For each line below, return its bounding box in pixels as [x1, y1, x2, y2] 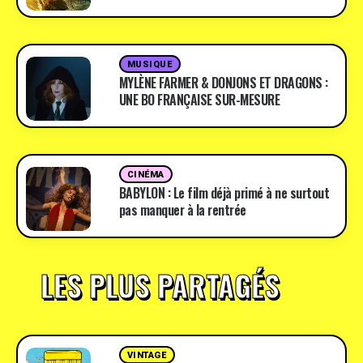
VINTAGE [126, 350, 167, 361]
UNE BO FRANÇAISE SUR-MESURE [118, 90, 280, 109]
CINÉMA [126, 169, 164, 180]
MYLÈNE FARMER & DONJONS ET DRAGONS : [118, 73, 328, 92]
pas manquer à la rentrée [118, 200, 246, 220]
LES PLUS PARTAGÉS [41, 263, 280, 306]
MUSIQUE [126, 59, 173, 70]
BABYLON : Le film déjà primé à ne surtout [118, 183, 330, 203]
